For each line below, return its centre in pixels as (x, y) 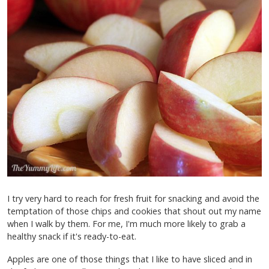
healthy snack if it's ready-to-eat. (72, 236)
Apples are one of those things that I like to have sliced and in (130, 259)
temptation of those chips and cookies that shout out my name (134, 211)
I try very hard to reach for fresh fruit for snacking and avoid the (133, 198)
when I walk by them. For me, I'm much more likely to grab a (126, 223)
